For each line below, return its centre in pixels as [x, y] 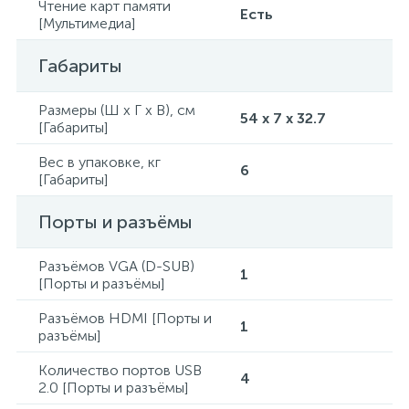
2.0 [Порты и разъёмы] [113, 388]
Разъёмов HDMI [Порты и [125, 318]
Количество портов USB [120, 370]
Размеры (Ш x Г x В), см [117, 110]
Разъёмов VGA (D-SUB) [116, 266]
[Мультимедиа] [87, 23]
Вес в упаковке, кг [100, 162]
